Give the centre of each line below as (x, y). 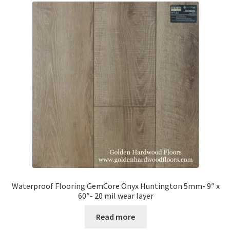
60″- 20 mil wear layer (116, 196)
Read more (116, 216)
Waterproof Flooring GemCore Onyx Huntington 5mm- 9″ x (116, 186)
